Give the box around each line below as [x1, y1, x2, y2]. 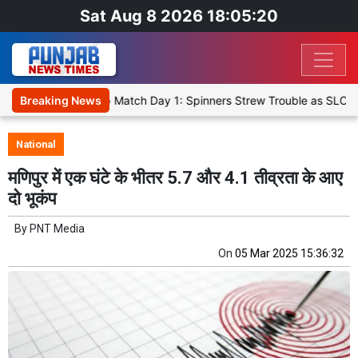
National [16, 138, 56, 151]
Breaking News [20, 93, 101, 108]
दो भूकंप [8, 189, 57, 209]
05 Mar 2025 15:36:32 [235, 247, 344, 261]
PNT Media [30, 222, 85, 236]
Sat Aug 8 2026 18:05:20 [80, 6, 278, 26]
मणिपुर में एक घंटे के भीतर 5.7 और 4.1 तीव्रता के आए [8, 168, 343, 189]
